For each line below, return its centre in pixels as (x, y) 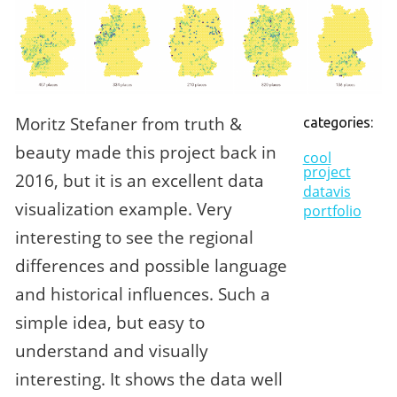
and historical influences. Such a (143, 294)
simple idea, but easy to (110, 323)
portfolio (332, 211)
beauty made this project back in (146, 152)
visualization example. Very (124, 209)
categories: (338, 123)
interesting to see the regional (135, 237)
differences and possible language (152, 266)
